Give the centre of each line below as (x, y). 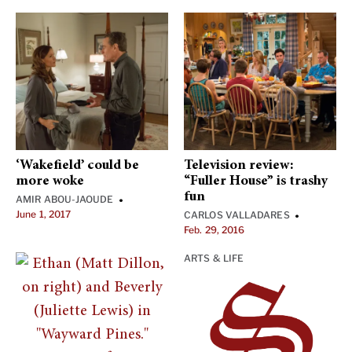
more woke (50, 181)
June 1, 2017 (44, 214)
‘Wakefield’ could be (77, 166)
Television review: (239, 166)
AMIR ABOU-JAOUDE (65, 199)
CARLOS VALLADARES (237, 215)
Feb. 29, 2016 (214, 230)
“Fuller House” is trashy (256, 181)
